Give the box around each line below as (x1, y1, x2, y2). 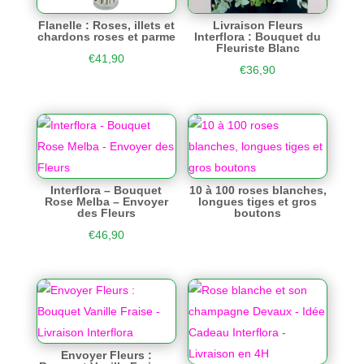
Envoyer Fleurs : (60, 349, 152, 362)
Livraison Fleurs (212, 18, 303, 32)
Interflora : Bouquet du (194, 29, 322, 43)
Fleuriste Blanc (215, 41, 300, 54)
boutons (234, 206, 282, 220)
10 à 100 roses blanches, (188, 184, 327, 197)
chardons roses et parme (37, 29, 175, 43)
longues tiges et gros (198, 195, 318, 209)
